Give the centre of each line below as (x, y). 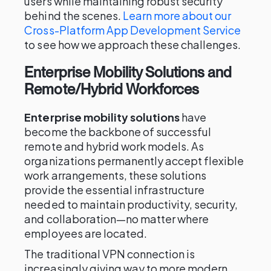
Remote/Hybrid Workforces (112, 89)
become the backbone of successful (118, 132)
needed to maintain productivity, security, (131, 204)
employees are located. (86, 233)
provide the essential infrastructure (115, 190)
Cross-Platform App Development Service (133, 30)
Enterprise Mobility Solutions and (128, 72)
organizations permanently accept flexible (134, 161)
